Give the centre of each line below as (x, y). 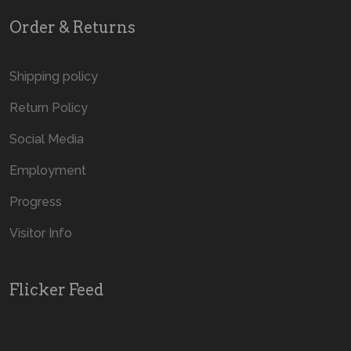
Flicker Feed (56, 290)
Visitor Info (41, 233)
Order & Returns (72, 28)
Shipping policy (54, 77)
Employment (48, 171)
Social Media (47, 139)
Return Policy (49, 108)
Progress (36, 202)
